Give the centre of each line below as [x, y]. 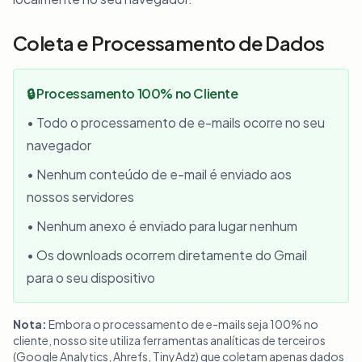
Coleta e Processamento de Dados [169, 43]
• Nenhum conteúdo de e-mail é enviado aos [159, 174]
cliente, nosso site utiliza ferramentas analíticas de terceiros [169, 340]
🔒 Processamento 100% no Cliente [133, 93]
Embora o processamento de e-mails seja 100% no [183, 324]
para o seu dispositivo [91, 278]
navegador [59, 145]
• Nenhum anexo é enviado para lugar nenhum [162, 226]
